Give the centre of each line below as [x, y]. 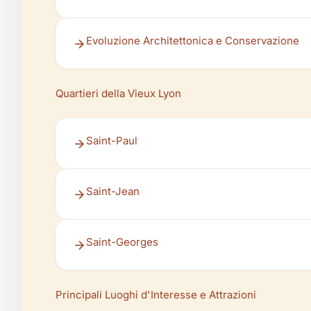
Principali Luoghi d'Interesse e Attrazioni [156, 295]
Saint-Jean [113, 191]
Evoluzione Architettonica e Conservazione [193, 41]
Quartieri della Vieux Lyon [118, 93]
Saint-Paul [112, 141]
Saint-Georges [122, 242]
